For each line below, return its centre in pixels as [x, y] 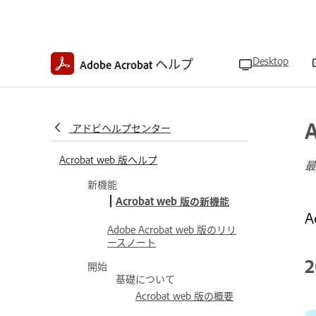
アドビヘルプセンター [121, 127]
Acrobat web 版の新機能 [172, 201]
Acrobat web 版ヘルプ [108, 159]
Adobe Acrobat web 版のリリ [172, 229]
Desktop [270, 60]
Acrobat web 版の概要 [184, 295]
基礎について [145, 278]
